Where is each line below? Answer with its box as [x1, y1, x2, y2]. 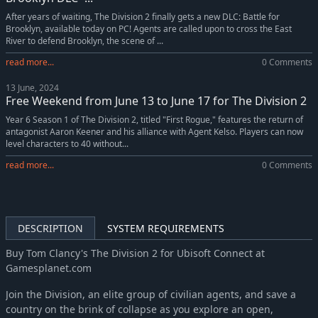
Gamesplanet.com [6, 261, 92, 275]
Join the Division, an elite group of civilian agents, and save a [6, 287, 296, 301]
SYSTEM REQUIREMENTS [107, 221, 224, 236]
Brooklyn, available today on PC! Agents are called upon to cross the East [6, 23, 292, 35]
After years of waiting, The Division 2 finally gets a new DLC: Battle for [6, 11, 280, 23]
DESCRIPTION [18, 221, 83, 236]
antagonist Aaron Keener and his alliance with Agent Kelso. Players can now [6, 126, 303, 138]
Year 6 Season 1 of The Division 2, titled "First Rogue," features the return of [6, 114, 303, 126]
